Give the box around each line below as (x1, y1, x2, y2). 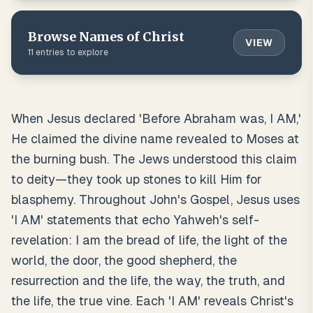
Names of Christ (79, 29, 184, 45)
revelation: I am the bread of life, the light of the (11, 233, 287, 247)
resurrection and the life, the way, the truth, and (11, 273, 285, 288)
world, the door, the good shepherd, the (11, 253, 237, 268)
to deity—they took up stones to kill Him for (11, 172, 262, 187)
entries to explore (34, 48, 108, 57)
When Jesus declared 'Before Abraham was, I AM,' (11, 111, 301, 126)
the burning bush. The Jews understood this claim (11, 152, 297, 166)
